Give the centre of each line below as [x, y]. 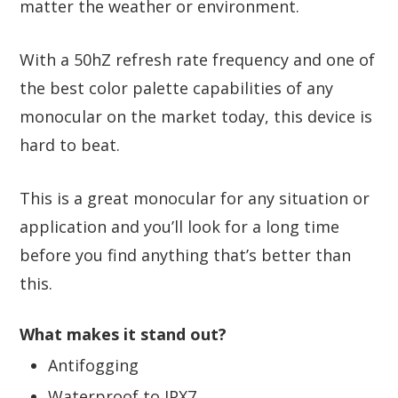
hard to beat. [70, 144]
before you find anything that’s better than [185, 255]
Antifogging [93, 365]
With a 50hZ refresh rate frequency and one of [197, 59]
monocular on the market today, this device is [196, 116]
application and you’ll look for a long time [179, 226]
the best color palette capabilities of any [176, 88]
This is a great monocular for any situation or [195, 198]
